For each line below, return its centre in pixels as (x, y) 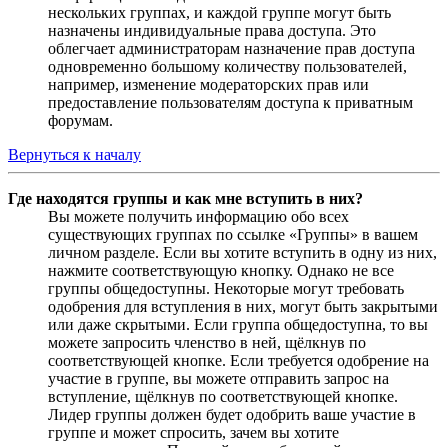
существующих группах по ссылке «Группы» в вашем (233, 235)
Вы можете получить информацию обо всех (198, 217)
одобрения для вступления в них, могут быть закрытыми (243, 307)
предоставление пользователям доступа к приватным (230, 103)
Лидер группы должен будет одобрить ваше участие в (232, 415)
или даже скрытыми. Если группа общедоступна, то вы (238, 325)
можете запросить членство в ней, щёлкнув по (207, 343)
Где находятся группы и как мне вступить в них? (185, 199)
